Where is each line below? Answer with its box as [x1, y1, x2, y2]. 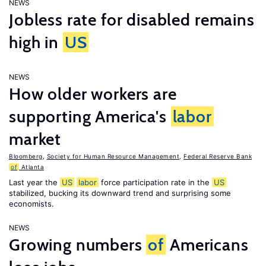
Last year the [9, 178, 60, 187]
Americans [166, 235, 249, 255]
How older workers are [9, 84, 177, 104]
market [9, 129, 62, 149]
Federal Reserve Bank [183, 153, 252, 160]
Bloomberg [9, 153, 43, 160]
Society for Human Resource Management [46, 153, 179, 160]
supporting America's [9, 106, 171, 126]
